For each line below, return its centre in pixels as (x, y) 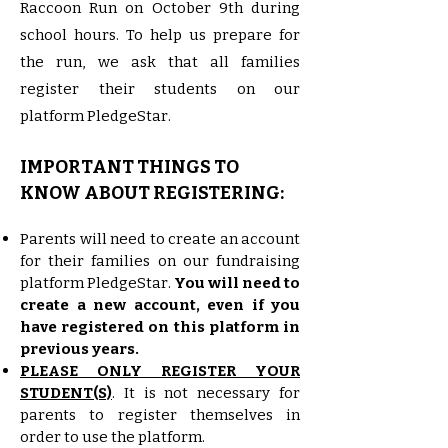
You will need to (237, 282)
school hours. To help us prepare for (160, 34)
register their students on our (160, 88)
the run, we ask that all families (160, 61)
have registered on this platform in (160, 326)
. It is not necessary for (206, 392)
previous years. (79, 348)
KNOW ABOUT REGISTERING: (152, 192)
